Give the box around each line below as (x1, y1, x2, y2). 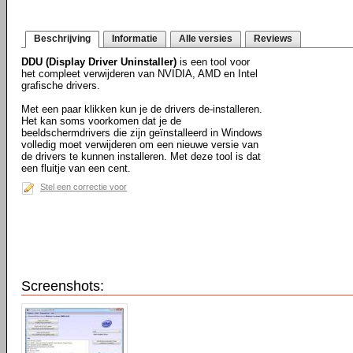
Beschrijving (34, 33, 91, 44)
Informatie (112, 33, 158, 44)
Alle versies (179, 33, 232, 44)
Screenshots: (21, 278, 104, 294)
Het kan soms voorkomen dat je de (21, 115, 181, 127)
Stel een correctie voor (40, 182, 127, 191)
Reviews (254, 33, 292, 44)
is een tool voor (176, 56, 250, 68)
